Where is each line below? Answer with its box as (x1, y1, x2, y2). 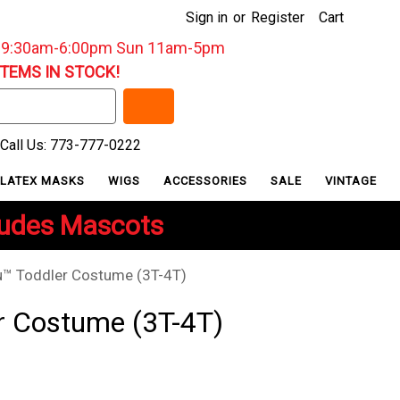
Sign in (186, 9, 228, 26)
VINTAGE (325, 173, 378, 187)
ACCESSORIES (163, 173, 252, 187)
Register (251, 9, 304, 26)
